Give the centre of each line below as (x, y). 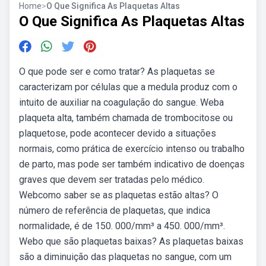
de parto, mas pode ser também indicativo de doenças (132, 164)
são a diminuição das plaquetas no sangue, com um (125, 257)
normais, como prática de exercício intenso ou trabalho (132, 149)
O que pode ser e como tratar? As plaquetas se (117, 72)
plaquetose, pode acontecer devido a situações (118, 133)
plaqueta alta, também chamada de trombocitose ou (126, 118)
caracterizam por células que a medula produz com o (128, 87)
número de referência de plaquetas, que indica (115, 210)
